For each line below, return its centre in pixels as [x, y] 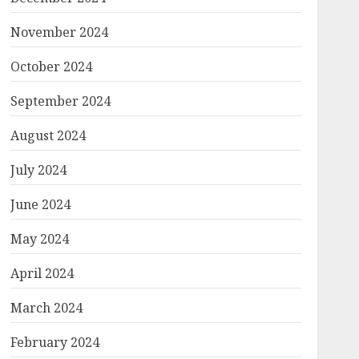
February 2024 [54, 342]
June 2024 [40, 204]
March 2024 [46, 308]
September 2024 [60, 101]
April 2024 [42, 273]
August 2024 [48, 135]
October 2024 [51, 67]
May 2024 [39, 239]
